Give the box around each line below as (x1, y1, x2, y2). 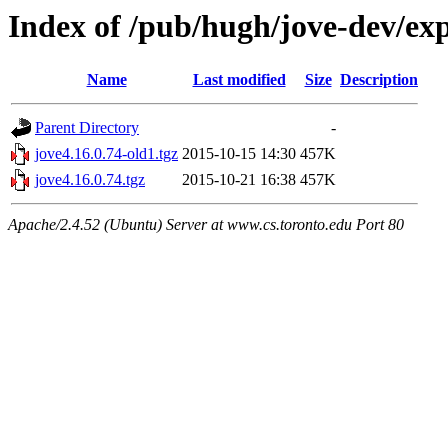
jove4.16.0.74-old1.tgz (35, 145, 178, 163)
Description (340, 71, 418, 89)
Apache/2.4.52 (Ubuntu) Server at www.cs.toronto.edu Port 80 (8, 216, 404, 234)
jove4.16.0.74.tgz (35, 171, 145, 189)
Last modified (192, 71, 286, 89)
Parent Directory (35, 119, 139, 137)
